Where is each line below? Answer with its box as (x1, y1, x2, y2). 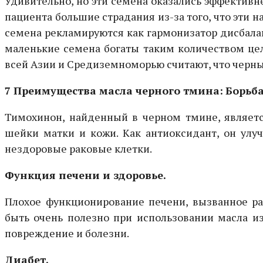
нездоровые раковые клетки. (5, 141, 152, 156)
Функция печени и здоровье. (5, 167, 166, 182)
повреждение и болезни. (5, 225, 129, 240)
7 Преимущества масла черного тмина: (5, 83, 223, 97)
